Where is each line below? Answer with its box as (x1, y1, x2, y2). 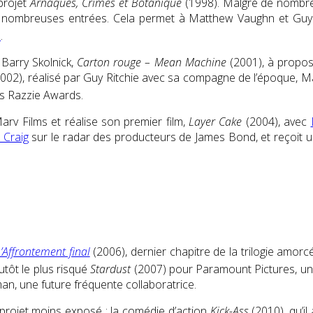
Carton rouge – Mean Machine (77, 54, 226, 71)
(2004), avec (242, 114, 311, 130)
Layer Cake (189, 114, 242, 130)
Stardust (90, 261, 131, 277)
